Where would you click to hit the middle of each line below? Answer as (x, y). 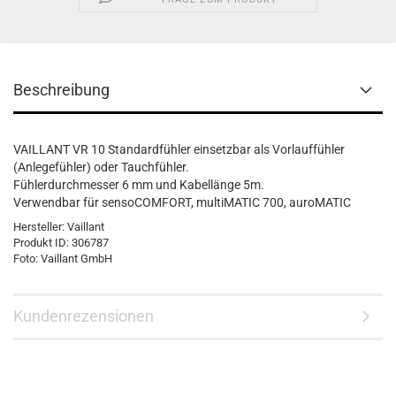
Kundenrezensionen (84, 316)
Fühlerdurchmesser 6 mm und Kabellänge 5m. (139, 185)
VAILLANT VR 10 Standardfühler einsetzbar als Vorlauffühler (179, 149)
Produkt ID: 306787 (61, 243)
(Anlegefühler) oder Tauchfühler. (101, 167)
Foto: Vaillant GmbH (63, 259)
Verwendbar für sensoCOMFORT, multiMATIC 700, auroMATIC (182, 202)
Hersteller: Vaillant (59, 227)
